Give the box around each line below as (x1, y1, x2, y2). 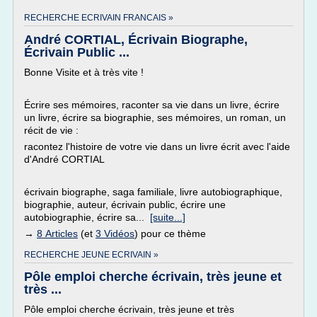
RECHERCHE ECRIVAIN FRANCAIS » (24, 13, 173, 23)
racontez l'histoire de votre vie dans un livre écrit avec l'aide (24, 141, 290, 152)
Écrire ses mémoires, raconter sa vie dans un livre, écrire (24, 99, 279, 110)
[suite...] (150, 212, 185, 223)
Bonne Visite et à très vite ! (24, 67, 144, 78)
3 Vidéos (96, 228, 134, 239)
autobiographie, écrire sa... (24, 212, 150, 223)
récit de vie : (24, 125, 79, 136)
